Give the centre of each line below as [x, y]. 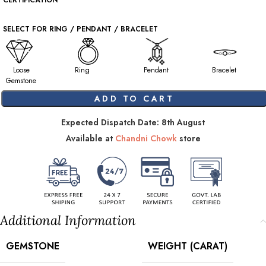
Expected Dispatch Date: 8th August [133, 122]
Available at [90, 138]
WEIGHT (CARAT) [188, 246]
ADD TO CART [133, 99]
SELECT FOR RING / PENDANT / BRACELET [80, 29]
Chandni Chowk [146, 138]
